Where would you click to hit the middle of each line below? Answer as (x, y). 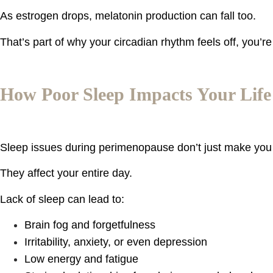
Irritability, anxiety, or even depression (116, 242)
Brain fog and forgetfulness (90, 225)
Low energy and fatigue (81, 259)
